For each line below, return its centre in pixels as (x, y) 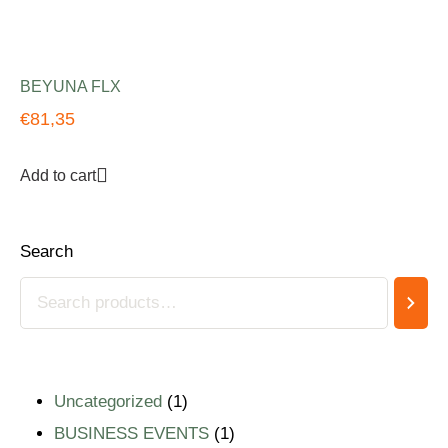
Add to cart (58, 175)
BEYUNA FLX (70, 86)
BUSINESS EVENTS (131, 434)
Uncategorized (108, 402)
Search (46, 251)
